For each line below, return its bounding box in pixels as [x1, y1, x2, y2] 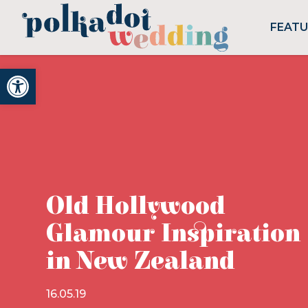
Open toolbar [6, 61, 87, 88]
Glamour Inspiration [45, 219, 300, 248]
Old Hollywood [45, 192, 225, 221]
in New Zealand [45, 247, 234, 276]
